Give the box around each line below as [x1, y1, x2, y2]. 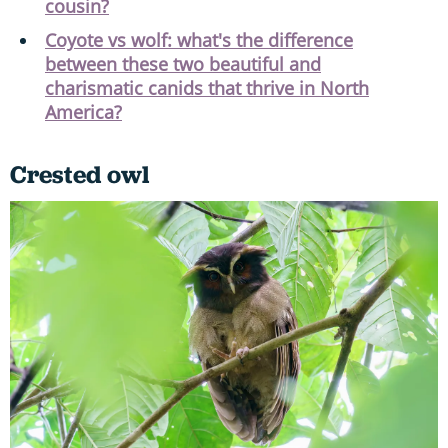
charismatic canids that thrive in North [45, 75, 369, 100]
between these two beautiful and [45, 51, 321, 76]
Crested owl [10, 157, 150, 191]
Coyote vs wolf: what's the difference [45, 27, 353, 52]
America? [45, 99, 122, 124]
